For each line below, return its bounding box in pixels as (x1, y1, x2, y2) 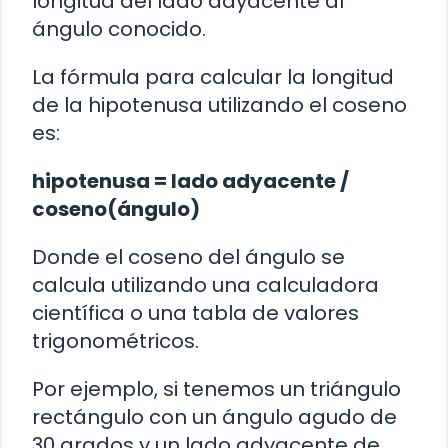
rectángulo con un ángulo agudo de (32, 403, 397, 432)
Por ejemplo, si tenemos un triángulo (32, 375, 401, 404)
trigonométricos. (32, 327, 199, 356)
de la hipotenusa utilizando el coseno (32, 91, 407, 120)
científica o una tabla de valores (32, 299, 359, 328)
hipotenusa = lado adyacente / (32, 167, 349, 196)
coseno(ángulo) (32, 195, 200, 224)
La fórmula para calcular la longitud (32, 63, 394, 92)
